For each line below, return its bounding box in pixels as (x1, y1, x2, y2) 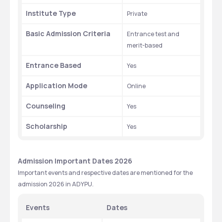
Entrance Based (26, 60, 81, 70)
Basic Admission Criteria (26, 29, 111, 38)
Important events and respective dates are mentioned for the (18, 168, 193, 177)
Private (127, 9, 147, 18)
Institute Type (26, 8, 76, 18)
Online (127, 82, 146, 90)
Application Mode (26, 81, 87, 90)
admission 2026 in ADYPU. (18, 180, 94, 188)
